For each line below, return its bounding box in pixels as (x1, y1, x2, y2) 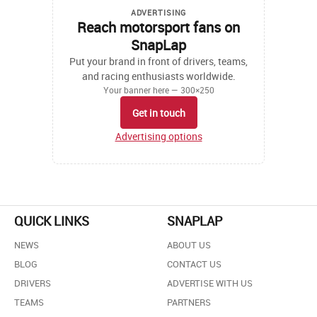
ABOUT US (167, 238, 211, 251)
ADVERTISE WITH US (167, 276, 253, 289)
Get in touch (132, 105, 185, 120)
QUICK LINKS (14, 212, 89, 229)
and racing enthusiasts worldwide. (81, 69, 236, 83)
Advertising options (115, 129, 202, 144)
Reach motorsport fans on (77, 18, 240, 38)
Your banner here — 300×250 (103, 84, 214, 96)
